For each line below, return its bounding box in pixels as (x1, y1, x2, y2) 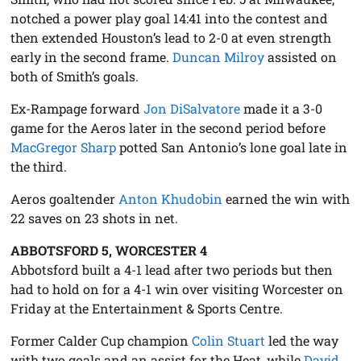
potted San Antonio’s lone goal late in (116, 138, 348, 156)
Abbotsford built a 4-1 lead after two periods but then (10, 260, 334, 278)
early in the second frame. (10, 48, 173, 65)
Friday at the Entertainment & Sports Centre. (10, 299, 284, 317)
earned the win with (222, 189, 351, 207)
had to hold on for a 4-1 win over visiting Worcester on (10, 280, 344, 297)
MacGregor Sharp (10, 138, 117, 156)
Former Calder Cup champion (10, 331, 193, 349)
